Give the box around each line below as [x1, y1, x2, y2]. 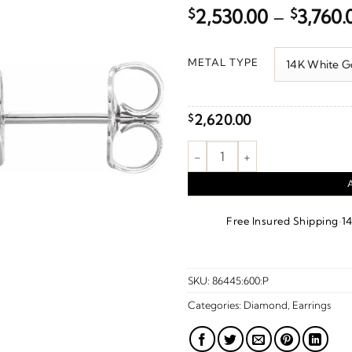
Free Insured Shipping [226, 214, 339, 227]
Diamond [244, 298, 288, 311]
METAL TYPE [188, 56, 258, 68]
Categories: [188, 298, 244, 311]
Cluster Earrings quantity [187, 141, 321, 156]
